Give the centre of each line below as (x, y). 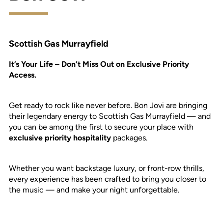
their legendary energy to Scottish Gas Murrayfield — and (110, 116)
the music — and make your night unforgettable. (94, 190)
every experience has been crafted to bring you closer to (107, 179)
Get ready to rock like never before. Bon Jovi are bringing (108, 105)
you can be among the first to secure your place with (101, 127)
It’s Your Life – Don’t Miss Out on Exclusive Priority (99, 64)
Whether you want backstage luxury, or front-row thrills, (106, 168)
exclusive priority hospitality (61, 138)
